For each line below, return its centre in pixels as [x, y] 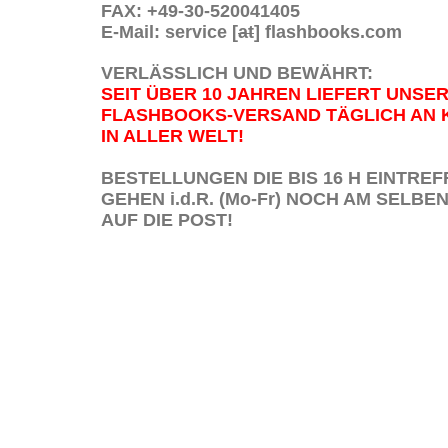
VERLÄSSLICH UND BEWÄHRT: [237, 73]
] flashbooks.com [328, 32]
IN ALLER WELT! [172, 136]
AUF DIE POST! [167, 220]
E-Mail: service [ [169, 32]
